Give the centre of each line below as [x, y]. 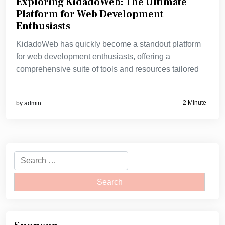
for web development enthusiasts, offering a [93, 57]
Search [26, 157]
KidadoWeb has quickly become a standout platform [108, 44]
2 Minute [195, 103]
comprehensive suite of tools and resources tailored [107, 69]
